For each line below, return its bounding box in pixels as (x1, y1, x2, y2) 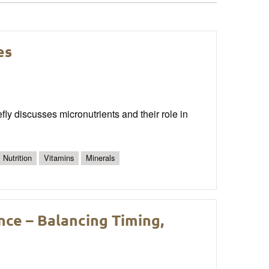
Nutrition (3, 152, 32, 164)
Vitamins (44, 152, 74, 164)
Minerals (86, 152, 115, 164)
